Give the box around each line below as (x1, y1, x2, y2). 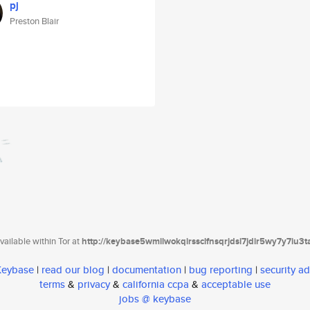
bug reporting (189, 262, 253, 277)
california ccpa (122, 277, 189, 292)
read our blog (42, 262, 104, 277)
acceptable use (201, 277, 271, 292)
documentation (112, 262, 181, 277)
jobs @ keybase (119, 291, 191, 307)
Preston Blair (10, 15, 59, 28)
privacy (77, 277, 110, 292)
